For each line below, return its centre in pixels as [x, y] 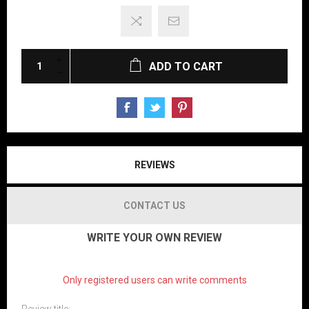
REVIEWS [154, 165]
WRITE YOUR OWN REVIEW [154, 238]
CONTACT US [154, 206]
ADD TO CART [186, 67]
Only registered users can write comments [154, 280]
